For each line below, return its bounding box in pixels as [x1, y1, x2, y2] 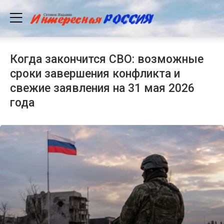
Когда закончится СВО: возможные [10, 52, 203, 66]
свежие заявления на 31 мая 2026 [10, 81, 194, 95]
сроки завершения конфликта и [10, 66, 180, 80]
